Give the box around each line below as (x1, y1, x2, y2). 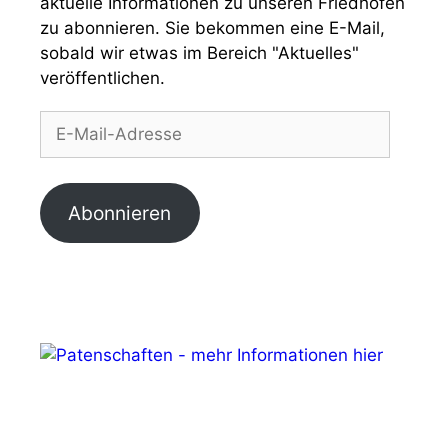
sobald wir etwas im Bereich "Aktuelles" (40, 42, 359, 63)
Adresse (39, 141, 106, 162)
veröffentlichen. (40, 67, 165, 88)
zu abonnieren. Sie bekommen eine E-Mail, (40, 17, 385, 38)
